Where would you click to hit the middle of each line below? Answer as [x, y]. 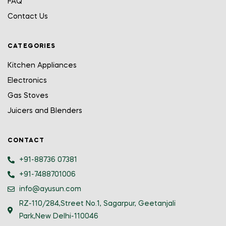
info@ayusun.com [50, 189]
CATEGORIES [32, 46]
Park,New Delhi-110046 [59, 216]
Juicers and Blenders [45, 111]
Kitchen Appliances [42, 65]
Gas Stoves [28, 96]
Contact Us [28, 16]
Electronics [27, 80]
